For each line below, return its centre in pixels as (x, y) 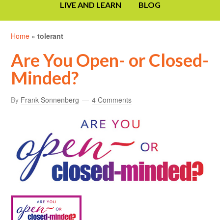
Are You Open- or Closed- (110, 60)
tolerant (51, 36)
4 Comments (112, 100)
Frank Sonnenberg (50, 100)
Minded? (45, 78)
